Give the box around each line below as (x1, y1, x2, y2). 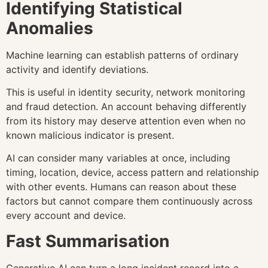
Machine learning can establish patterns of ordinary (6, 48, 239, 61)
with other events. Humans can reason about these (6, 181, 236, 193)
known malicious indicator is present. (6, 129, 174, 142)
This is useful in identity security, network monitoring (6, 86, 245, 99)
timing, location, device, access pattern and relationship (6, 166, 259, 179)
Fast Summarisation (6, 230, 169, 251)
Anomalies (6, 17, 93, 38)
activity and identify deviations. (6, 63, 148, 75)
